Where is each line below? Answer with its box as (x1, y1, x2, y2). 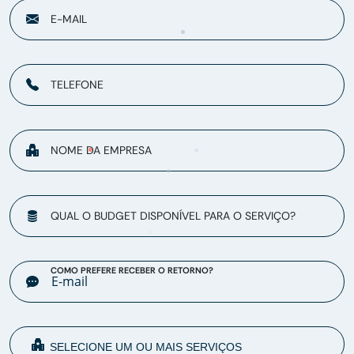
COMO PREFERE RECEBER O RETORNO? (51, 265, 213, 277)
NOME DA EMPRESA (51, 143, 152, 158)
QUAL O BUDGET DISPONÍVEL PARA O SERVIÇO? (51, 209, 296, 224)
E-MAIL (51, 12, 87, 27)
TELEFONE (51, 77, 104, 92)
